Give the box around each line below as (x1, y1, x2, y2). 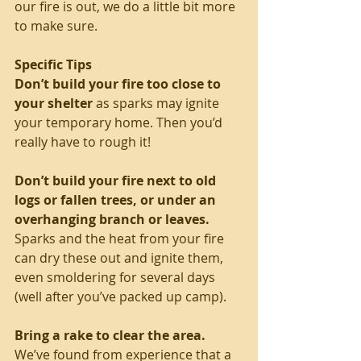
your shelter (15, 93, 93, 112)
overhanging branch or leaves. (15, 210, 210, 228)
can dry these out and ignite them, (15, 248, 226, 267)
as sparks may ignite (93, 93, 222, 112)
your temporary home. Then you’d (15, 113, 226, 131)
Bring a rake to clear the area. (15, 326, 205, 344)
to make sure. (15, 16, 98, 35)
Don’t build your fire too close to (15, 74, 224, 93)
